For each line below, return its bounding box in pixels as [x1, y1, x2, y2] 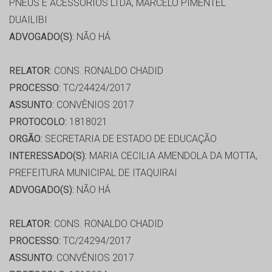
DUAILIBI [9, 14, 47, 26]
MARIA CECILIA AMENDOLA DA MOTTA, [87, 150, 257, 162]
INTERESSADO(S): [9, 150, 87, 162]
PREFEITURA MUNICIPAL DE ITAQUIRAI [9, 167, 177, 179]
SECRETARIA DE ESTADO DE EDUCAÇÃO [42, 133, 217, 145]
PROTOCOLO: [9, 116, 67, 128]
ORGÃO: [9, 133, 42, 145]
